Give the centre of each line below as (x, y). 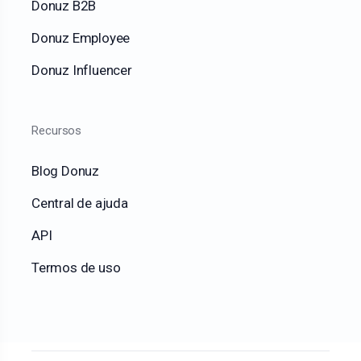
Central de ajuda (80, 203)
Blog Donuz (65, 171)
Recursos (57, 131)
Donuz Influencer (82, 71)
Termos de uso (76, 268)
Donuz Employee (81, 38)
